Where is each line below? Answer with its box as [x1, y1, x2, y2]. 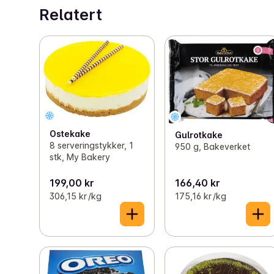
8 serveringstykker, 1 [50, 140, 133, 151]
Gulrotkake [175, 130, 223, 140]
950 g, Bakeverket [175, 141, 251, 152]
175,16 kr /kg [175, 190, 227, 201]
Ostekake [50, 128, 91, 139]
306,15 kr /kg [50, 190, 102, 201]
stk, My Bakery [50, 152, 110, 163]
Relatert [39, 6, 102, 24]
